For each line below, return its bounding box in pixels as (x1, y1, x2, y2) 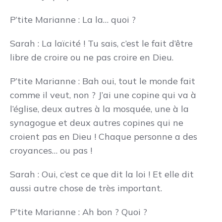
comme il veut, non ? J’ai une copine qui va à (10, 89, 196, 101)
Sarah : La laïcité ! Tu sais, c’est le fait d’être (10, 38, 193, 49)
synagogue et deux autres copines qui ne (10, 117, 183, 128)
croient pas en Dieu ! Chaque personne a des (10, 131, 197, 142)
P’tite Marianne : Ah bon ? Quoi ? (10, 206, 147, 218)
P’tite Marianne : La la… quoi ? (10, 14, 136, 25)
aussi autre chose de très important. (10, 182, 162, 194)
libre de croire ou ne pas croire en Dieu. (10, 52, 173, 63)
